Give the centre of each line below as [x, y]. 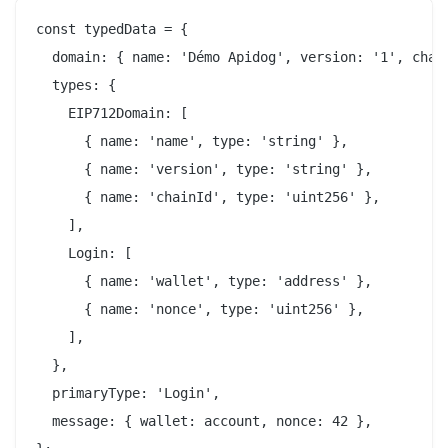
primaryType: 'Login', [128, 392]
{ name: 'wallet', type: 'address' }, [204, 280]
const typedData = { [112, 28]
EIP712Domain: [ [112, 112]
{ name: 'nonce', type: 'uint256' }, [200, 308]
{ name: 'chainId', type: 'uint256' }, [208, 196]
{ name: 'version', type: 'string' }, [204, 168]
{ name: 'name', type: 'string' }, [192, 140]
